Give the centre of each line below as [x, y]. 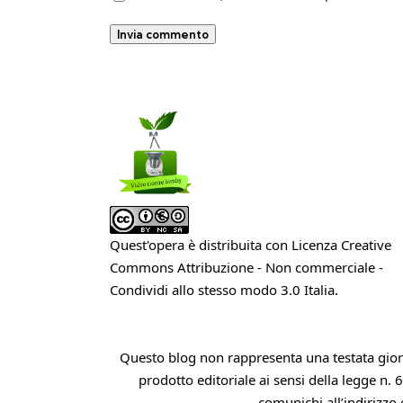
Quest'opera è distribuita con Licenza [225, 244]
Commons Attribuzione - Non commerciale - [246, 267]
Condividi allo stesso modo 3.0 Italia [222, 289]
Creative [366, 244]
